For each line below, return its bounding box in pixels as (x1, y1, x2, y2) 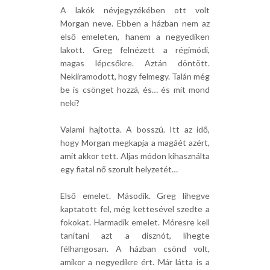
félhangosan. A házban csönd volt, (60, 243, 210, 254)
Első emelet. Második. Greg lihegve (60, 190, 210, 201)
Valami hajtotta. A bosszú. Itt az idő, (60, 124, 210, 134)
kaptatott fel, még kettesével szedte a (60, 204, 210, 214)
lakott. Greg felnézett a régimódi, (60, 45, 210, 55)
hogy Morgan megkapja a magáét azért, (60, 137, 210, 148)
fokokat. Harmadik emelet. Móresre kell (60, 217, 210, 227)
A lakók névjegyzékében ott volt (60, 5, 210, 15)
